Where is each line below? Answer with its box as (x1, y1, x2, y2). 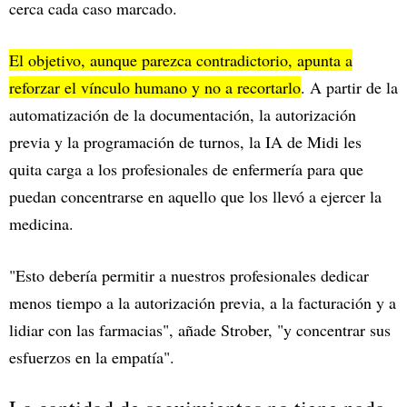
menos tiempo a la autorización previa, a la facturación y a (9, 291, 396, 313)
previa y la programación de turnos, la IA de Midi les (9, 130, 362, 153)
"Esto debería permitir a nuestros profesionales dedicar (9, 263, 369, 286)
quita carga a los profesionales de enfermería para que (9, 157, 363, 180)
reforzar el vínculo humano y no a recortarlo (9, 75, 301, 98)
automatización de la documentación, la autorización (9, 103, 356, 125)
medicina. (9, 212, 74, 234)
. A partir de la (301, 75, 398, 98)
